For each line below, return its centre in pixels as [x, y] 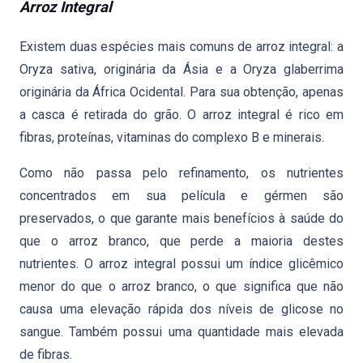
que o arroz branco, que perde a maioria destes [181, 241]
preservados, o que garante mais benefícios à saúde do [181, 218]
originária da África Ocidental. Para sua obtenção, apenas [181, 92]
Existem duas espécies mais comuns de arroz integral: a [181, 47]
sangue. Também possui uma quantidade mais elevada [181, 332]
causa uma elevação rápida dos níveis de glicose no [181, 309]
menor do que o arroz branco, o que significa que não [181, 286]
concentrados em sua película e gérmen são [181, 196]
